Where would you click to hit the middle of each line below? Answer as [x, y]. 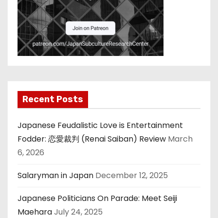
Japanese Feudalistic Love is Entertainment [100, 125]
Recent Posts [53, 99]
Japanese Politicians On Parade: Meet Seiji [97, 198]
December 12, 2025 [132, 175]
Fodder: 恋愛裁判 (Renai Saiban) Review [92, 139]
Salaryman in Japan [55, 175]
